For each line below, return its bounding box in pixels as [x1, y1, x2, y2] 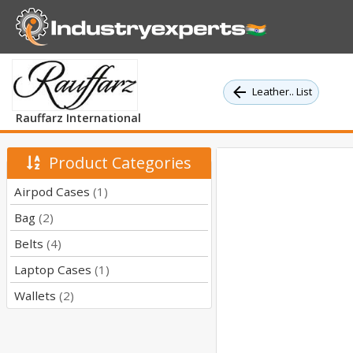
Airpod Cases [14, 184, 93, 200]
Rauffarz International [15, 110, 141, 126]
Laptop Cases [14, 262, 95, 278]
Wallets [14, 288, 59, 304]
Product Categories [40, 152, 191, 174]
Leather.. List [252, 84, 312, 99]
